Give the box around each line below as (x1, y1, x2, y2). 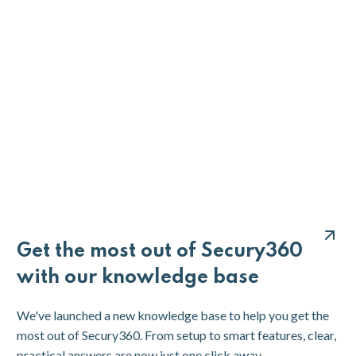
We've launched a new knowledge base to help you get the (17, 307, 330, 323)
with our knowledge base (17, 267, 260, 288)
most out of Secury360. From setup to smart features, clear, (17, 327, 337, 342)
